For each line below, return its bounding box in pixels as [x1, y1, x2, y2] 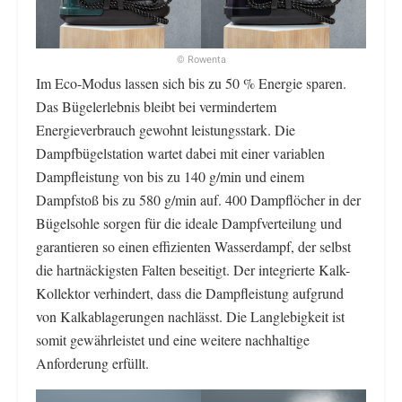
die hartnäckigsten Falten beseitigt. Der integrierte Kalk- [36, 260, 350, 280]
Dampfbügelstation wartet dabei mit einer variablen [36, 144, 325, 163]
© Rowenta [176, 52, 226, 68]
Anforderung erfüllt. [36, 354, 149, 373]
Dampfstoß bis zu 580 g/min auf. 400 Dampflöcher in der [36, 190, 361, 210]
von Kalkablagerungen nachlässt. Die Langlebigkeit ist [36, 307, 345, 327]
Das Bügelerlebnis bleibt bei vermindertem [36, 97, 276, 117]
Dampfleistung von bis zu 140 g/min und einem [36, 167, 304, 187]
